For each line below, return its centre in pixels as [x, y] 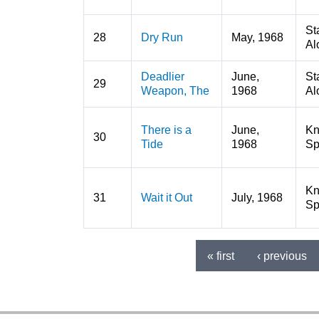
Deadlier [162, 77]
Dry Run [162, 37]
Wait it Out [166, 198]
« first [221, 256]
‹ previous [282, 256]
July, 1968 [257, 198]
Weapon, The [175, 91]
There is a [166, 130]
